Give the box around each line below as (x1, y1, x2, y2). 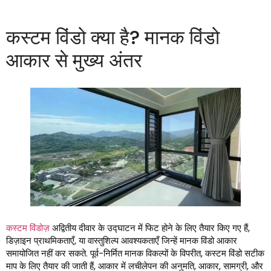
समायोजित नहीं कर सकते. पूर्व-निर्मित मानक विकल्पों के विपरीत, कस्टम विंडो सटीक (6, 247, 264, 260)
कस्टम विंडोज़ (6, 221, 50, 235)
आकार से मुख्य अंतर (6, 47, 142, 74)
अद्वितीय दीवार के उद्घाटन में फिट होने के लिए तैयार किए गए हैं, (50, 221, 250, 235)
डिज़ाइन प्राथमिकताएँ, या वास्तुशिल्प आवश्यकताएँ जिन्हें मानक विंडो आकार (6, 234, 237, 247)
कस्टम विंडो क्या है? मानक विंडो (6, 24, 220, 51)
